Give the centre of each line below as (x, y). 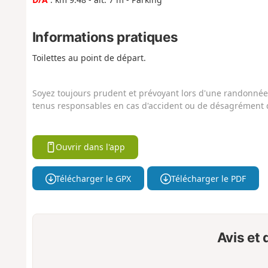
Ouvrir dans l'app (91, 147)
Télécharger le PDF (208, 178)
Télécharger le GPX (94, 178)
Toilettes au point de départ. (89, 58)
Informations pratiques (105, 36)
